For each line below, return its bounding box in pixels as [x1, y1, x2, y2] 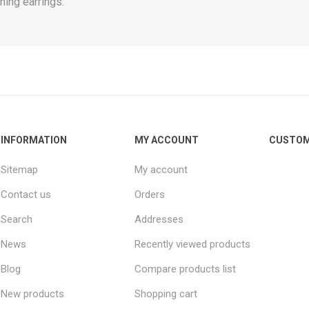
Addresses [134, 212, 184, 226]
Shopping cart [134, 287, 198, 300]
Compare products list [134, 262, 237, 275]
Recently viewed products [134, 237, 251, 250]
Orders [134, 188, 166, 201]
